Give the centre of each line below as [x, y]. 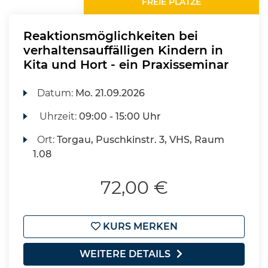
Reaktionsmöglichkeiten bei [111, 36]
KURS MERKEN [139, 226]
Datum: [57, 93]
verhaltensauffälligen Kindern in [123, 50]
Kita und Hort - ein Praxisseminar [126, 65]
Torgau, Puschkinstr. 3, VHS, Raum [141, 140]
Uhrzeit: [58, 116]
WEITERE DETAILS [125, 254]
